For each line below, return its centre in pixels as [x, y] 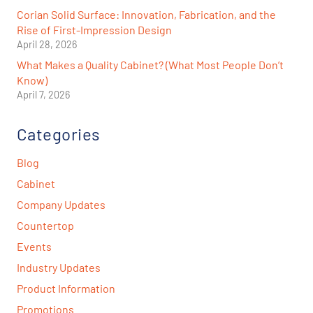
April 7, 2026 [43, 95]
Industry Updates [59, 268]
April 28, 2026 [47, 45]
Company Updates [61, 205]
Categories [59, 134]
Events [34, 247]
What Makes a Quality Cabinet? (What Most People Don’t [150, 65]
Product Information [66, 289]
